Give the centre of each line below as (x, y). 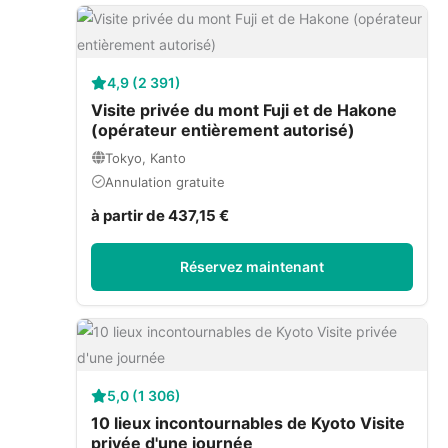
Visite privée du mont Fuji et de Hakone (244, 109)
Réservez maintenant (252, 266)
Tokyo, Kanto (145, 157)
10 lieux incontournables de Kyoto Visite (248, 422)
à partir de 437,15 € (160, 215)
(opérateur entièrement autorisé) (223, 129)
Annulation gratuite (165, 181)
